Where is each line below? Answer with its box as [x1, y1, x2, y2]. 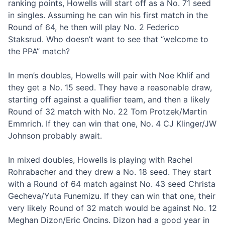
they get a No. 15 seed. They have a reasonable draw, [8, 82, 212, 92]
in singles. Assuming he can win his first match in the [8, 10, 208, 20]
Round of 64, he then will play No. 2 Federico [8, 22, 179, 32]
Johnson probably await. [8, 130, 104, 141]
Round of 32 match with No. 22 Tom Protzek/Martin [8, 106, 207, 117]
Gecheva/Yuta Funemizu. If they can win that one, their [8, 190, 215, 201]
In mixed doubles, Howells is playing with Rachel [8, 154, 192, 165]
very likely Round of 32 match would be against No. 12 [8, 202, 217, 213]
